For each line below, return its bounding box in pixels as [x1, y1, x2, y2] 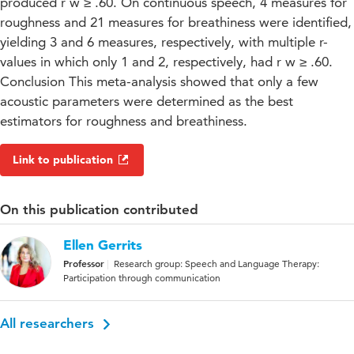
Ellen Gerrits [63, 236, 142, 254]
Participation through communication [63, 272, 220, 284]
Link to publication [13, 153, 113, 168]
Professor [63, 257, 104, 270]
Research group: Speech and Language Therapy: [114, 258, 319, 270]
